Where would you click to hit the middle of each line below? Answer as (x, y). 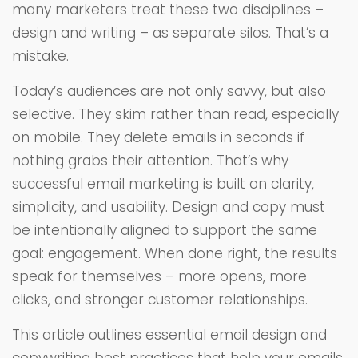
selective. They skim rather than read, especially (175, 115)
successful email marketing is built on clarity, (163, 184)
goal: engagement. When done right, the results (175, 254)
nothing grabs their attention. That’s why (150, 161)
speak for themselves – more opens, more (159, 277)
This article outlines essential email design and (169, 335)
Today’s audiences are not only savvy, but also (169, 91)
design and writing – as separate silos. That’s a (170, 33)
